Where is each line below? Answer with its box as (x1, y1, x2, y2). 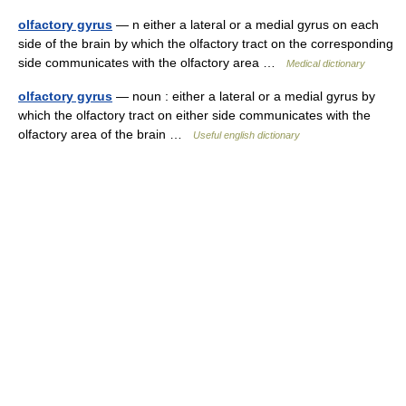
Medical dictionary (286, 58, 365, 69)
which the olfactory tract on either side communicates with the (18, 108, 371, 122)
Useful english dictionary (193, 130, 300, 140)
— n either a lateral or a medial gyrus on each (112, 17, 379, 32)
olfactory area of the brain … (18, 127, 193, 141)
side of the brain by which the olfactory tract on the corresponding (18, 36, 393, 51)
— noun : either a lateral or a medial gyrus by (112, 89, 375, 103)
